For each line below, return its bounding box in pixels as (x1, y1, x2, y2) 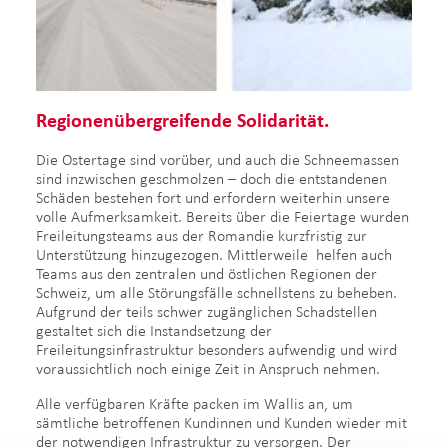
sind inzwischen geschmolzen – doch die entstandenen (36, 169, 387, 187)
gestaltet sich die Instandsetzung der (36, 321, 272, 339)
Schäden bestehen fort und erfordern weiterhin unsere (36, 188, 390, 206)
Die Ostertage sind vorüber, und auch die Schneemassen (36, 150, 399, 168)
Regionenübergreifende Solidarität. (36, 108, 329, 131)
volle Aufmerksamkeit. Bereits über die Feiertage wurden (36, 207, 409, 225)
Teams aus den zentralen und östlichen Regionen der (36, 264, 377, 282)
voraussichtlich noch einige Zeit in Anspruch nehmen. (36, 359, 380, 377)
